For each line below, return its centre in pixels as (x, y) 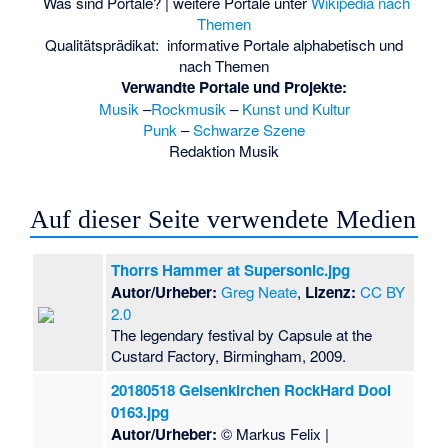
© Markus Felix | (273, 434)
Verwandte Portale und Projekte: (234, 86)
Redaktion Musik (224, 150)
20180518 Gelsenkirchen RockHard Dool (251, 390)
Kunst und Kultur (295, 108)
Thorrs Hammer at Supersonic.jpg (231, 270)
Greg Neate (259, 292)
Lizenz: (331, 292)
